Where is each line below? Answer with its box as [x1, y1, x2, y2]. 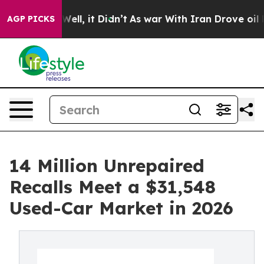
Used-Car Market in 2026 [9, 197, 233, 219]
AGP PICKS [7, 14, 55, 24]
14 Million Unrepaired [9, 154, 204, 177]
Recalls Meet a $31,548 [9, 176, 216, 198]
